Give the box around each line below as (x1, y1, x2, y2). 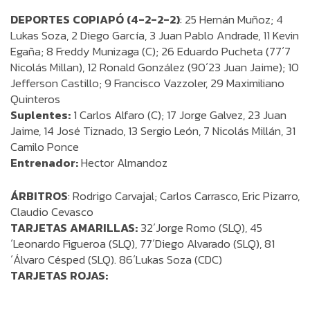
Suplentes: (10, 106, 73, 124)
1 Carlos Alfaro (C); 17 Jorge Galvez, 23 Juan (73, 106, 286, 124)
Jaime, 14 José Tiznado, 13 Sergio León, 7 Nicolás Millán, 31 (10, 122, 295, 140)
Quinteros (10, 90, 60, 108)
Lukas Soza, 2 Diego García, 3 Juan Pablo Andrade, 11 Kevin (10, 26, 299, 44)
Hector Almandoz (78, 154, 167, 172)
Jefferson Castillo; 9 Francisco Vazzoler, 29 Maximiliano (10, 74, 284, 92)
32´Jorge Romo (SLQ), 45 (140, 219, 262, 237)
